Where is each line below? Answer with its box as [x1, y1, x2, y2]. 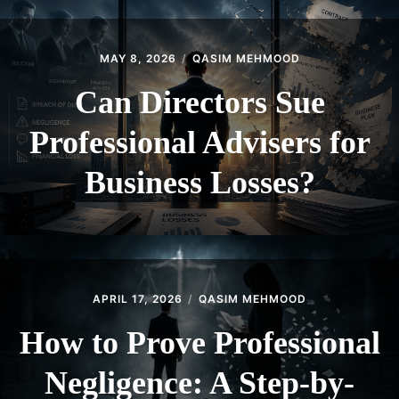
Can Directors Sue [74, 85, 325, 121]
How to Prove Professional [19, 325, 380, 362]
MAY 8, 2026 [99, 52, 176, 66]
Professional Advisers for [28, 125, 370, 161]
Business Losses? [84, 165, 315, 201]
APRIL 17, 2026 [93, 292, 183, 306]
